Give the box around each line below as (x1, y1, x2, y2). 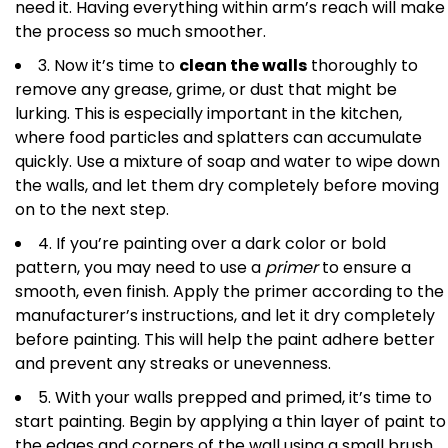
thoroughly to (307, 54, 418, 78)
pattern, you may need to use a (15, 256, 265, 280)
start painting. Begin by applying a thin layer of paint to (15, 410, 446, 434)
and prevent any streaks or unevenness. (15, 352, 331, 376)
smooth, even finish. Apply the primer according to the (15, 280, 444, 304)
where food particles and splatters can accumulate (15, 126, 422, 150)
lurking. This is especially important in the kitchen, (15, 102, 402, 126)
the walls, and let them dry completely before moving (15, 174, 439, 198)
